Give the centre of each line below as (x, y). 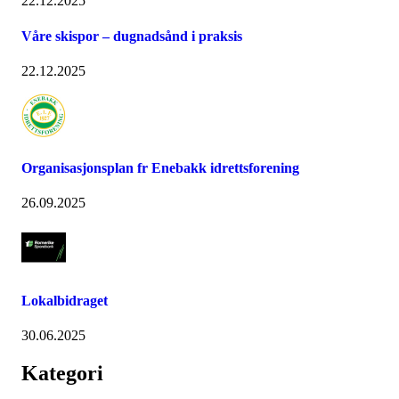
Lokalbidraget (65, 300)
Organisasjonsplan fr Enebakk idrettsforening (160, 168)
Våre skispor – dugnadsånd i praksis (132, 36)
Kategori (62, 373)
